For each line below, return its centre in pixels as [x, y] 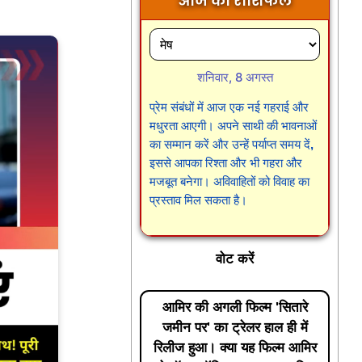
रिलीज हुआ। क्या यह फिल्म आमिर [235, 347]
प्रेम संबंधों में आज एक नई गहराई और [229, 107]
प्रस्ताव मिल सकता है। [199, 200]
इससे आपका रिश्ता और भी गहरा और [226, 162]
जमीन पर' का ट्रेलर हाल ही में [235, 327]
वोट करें [235, 259]
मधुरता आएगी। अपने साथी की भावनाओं [234, 125]
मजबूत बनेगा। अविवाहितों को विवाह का [230, 181]
